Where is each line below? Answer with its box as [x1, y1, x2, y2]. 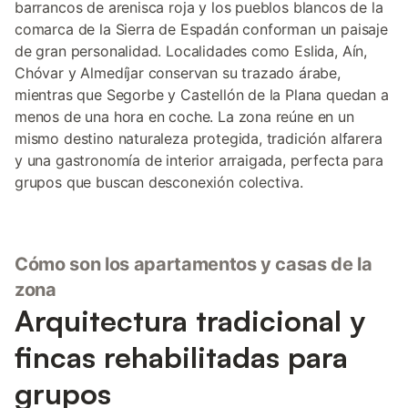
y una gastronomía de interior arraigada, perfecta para [15, 151, 383, 169]
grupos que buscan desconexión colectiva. [15, 173, 303, 191]
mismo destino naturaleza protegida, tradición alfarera [15, 129, 382, 148]
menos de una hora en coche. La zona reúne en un [15, 107, 354, 126]
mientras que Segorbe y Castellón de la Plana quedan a [15, 86, 389, 104]
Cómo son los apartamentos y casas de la [15, 253, 372, 275]
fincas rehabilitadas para [15, 339, 348, 375]
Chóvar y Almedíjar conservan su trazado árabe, [15, 64, 341, 82]
